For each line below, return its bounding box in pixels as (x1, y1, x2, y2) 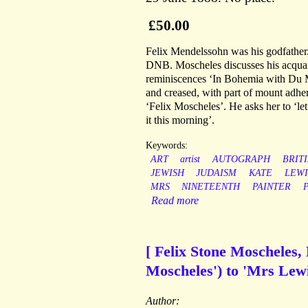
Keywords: (146, 140, 188, 151)
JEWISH (150, 168, 184, 179)
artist (180, 154, 201, 165)
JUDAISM (196, 168, 237, 179)
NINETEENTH (181, 181, 241, 192)
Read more (151, 195, 199, 207)
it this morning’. (146, 114, 214, 126)
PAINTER (252, 181, 291, 192)
